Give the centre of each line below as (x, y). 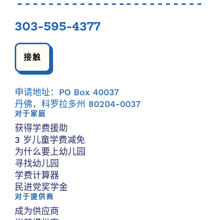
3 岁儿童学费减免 (50, 140)
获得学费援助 (41, 128)
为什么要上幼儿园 (50, 152)
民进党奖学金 (41, 187)
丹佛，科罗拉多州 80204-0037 (78, 104)
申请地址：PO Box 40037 (67, 92)
